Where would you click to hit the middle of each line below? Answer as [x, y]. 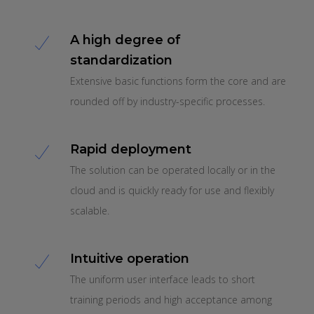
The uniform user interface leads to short [163, 279]
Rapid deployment [131, 149]
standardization [121, 60]
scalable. [90, 210]
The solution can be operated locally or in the [173, 170]
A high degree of [125, 40]
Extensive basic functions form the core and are [178, 81]
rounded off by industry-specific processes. [168, 101]
